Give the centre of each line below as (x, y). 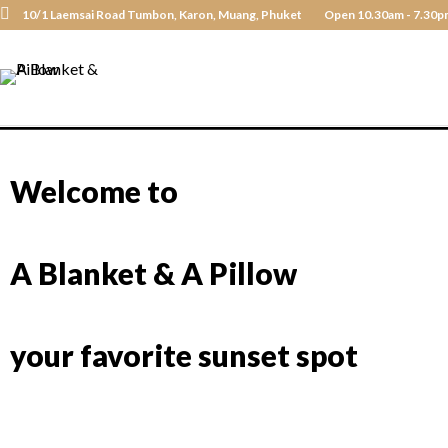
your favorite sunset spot (184, 355)
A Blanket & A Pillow (153, 273)
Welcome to (94, 191)
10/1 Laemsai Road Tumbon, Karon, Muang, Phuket (161, 14)
